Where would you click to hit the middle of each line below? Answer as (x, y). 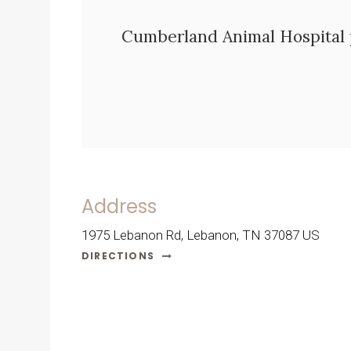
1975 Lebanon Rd (131, 235)
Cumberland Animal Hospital (233, 37)
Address (119, 207)
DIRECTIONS (118, 256)
